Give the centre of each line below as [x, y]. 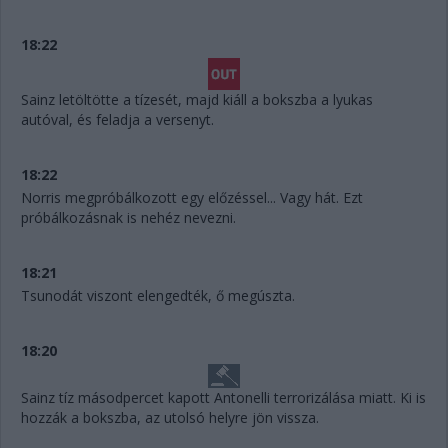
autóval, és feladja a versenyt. [117, 119]
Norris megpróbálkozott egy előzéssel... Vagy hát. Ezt [192, 197]
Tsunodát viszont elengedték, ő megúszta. [158, 295]
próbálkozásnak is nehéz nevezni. [128, 217]
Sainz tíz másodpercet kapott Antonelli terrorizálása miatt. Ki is [223, 397]
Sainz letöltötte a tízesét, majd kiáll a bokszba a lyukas [197, 99]
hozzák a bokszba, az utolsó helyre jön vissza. [170, 417]
